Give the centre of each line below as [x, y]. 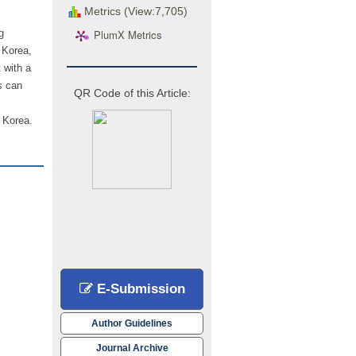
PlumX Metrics [128, 35]
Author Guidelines [132, 323]
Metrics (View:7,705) [134, 11]
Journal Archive [132, 347]
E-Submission [139, 288]
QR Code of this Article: [132, 93]
